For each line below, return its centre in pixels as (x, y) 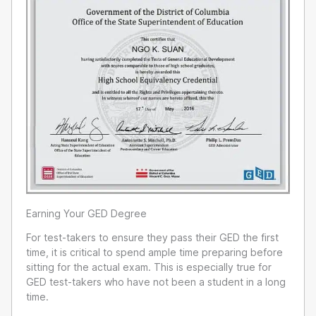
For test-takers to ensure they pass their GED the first (152, 237)
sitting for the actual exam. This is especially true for (149, 267)
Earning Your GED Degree (86, 214)
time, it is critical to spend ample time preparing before (154, 252)
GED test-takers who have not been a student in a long (156, 281)
